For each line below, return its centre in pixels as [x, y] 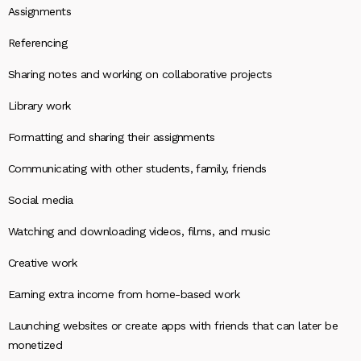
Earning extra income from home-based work [124, 294]
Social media [41, 200]
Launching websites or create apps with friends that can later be [173, 326]
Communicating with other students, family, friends [137, 168]
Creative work [43, 263]
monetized [35, 345]
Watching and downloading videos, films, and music [139, 231]
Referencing [38, 43]
